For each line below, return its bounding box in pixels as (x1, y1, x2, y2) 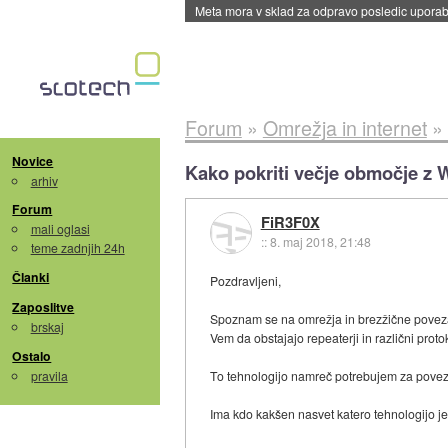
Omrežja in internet (262, 112, 427, 142)
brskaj (30, 318, 64, 336)
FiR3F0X (260, 211, 320, 234)
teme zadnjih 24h (30, 239, 125, 257)
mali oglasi (30, 220, 90, 238)
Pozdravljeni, (210, 272, 282, 290)
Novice (12, 151, 54, 170)
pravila (30, 366, 68, 384)
